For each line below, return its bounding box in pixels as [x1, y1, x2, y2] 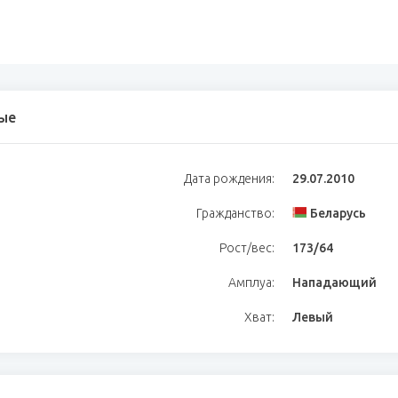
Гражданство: [196, 206, 275, 220]
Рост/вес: [219, 241, 275, 255]
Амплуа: [228, 275, 275, 290]
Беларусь [310, 206, 366, 220]
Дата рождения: [184, 171, 275, 186]
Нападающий [292, 275, 377, 290]
